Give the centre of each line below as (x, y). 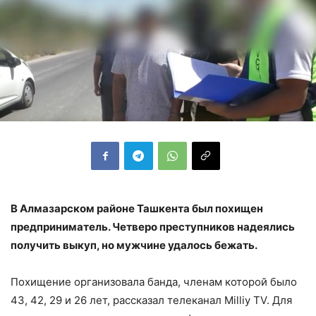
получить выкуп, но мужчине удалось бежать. (134, 245)
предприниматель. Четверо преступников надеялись (153, 226)
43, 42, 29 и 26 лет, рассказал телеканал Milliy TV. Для (151, 300)
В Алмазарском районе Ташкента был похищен (137, 208)
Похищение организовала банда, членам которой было (154, 281)
